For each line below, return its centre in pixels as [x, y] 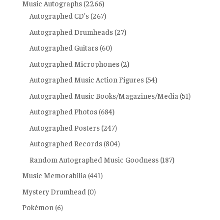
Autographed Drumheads [71, 31]
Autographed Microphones [74, 63]
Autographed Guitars [64, 47]
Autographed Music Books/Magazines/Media [104, 95]
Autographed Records [66, 143]
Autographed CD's [59, 15]
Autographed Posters [64, 127]
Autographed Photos [63, 111]
